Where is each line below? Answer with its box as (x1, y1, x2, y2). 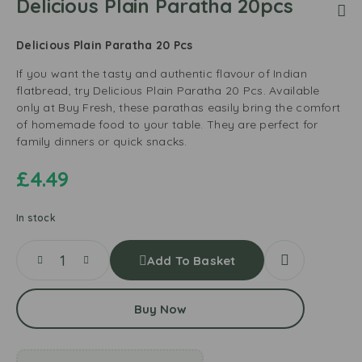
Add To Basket (147, 252, 236, 268)
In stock (16, 212, 56, 224)
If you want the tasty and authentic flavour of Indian (16, 66, 307, 81)
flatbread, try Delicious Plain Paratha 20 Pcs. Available (16, 83, 320, 98)
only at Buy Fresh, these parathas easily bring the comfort (16, 100, 341, 115)
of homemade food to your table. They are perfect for (16, 117, 318, 132)
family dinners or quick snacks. (16, 134, 187, 149)
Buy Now (133, 301, 187, 317)
